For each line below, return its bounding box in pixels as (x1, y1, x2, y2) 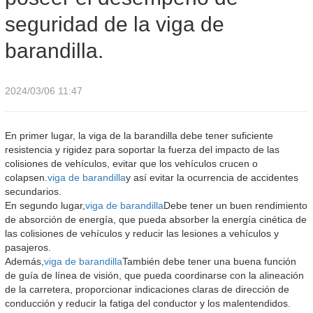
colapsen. (5, 171, 48, 183)
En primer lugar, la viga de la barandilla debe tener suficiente (5, 129, 273, 141)
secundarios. (5, 185, 61, 197)
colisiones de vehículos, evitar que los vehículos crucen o (5, 157, 258, 169)
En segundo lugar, (5, 199, 85, 211)
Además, (5, 255, 44, 267)
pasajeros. (5, 241, 51, 253)
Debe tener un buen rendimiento (163, 199, 307, 211)
